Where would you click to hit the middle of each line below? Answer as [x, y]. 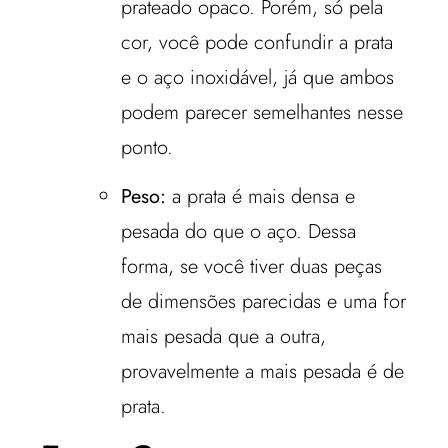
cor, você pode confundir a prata [257, 42]
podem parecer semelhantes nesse [262, 112]
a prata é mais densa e [264, 196]
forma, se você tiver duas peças [252, 266]
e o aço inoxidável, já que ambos [258, 77]
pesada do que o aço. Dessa [239, 231]
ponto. [147, 147]
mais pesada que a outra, [224, 336]
